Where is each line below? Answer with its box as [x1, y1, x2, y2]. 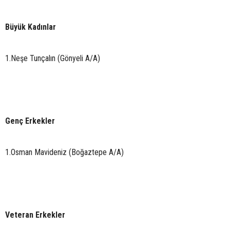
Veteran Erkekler [5, 209, 65, 220]
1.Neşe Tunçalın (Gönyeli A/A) [5, 53, 100, 63]
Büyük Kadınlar [5, 22, 56, 32]
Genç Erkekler [5, 116, 55, 126]
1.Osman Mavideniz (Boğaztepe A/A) [5, 147, 124, 157]
